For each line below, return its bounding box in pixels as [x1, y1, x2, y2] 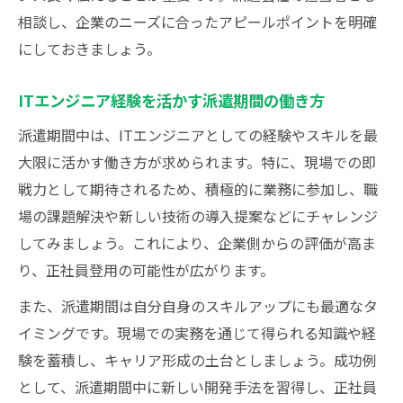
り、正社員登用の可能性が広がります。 [18, 259, 274, 281]
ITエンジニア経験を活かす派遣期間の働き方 [18, 89, 325, 112]
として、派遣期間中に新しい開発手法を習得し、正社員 [18, 376, 377, 398]
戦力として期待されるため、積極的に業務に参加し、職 [18, 178, 378, 200]
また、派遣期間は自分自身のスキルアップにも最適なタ [18, 295, 378, 317]
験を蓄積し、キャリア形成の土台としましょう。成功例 [18, 349, 377, 371]
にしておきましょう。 [18, 38, 161, 59]
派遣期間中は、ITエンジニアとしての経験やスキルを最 [18, 124, 378, 146]
